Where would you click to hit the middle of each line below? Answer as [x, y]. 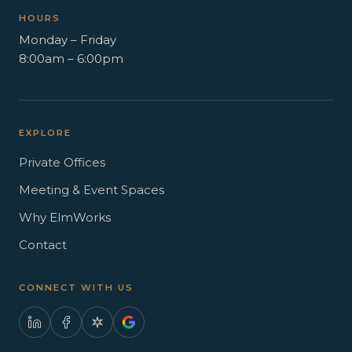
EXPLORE [46, 133]
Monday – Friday [68, 40]
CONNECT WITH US [77, 288]
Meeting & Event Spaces [92, 190]
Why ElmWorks [65, 217]
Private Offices [62, 162]
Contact [43, 245]
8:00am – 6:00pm [71, 59]
